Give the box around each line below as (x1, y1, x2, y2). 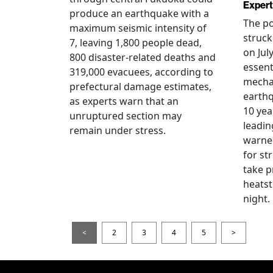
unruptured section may (69, 108, 182, 122)
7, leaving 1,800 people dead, (69, 35, 202, 49)
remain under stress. (69, 123, 166, 137)
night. (243, 191, 270, 205)
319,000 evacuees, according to (69, 65, 213, 79)
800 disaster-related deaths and (69, 50, 216, 64)
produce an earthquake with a (69, 6, 209, 20)
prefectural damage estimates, (69, 79, 211, 93)
